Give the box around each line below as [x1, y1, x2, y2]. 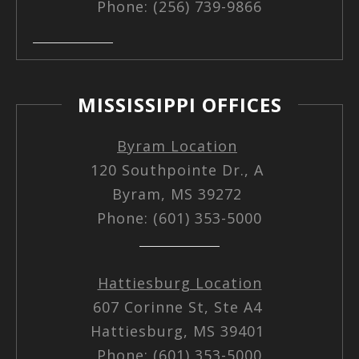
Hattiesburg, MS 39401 [90, 321, 269, 341]
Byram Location [117, 135, 237, 155]
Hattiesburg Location [97, 272, 262, 292]
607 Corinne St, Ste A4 [92, 296, 267, 317]
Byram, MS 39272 [112, 184, 247, 204]
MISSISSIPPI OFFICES [77, 91, 282, 118]
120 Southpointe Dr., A [91, 159, 268, 179]
